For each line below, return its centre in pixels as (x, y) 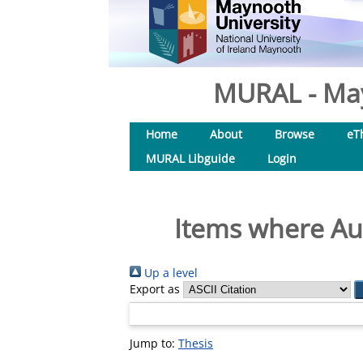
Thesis (196, 343)
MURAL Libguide (190, 158)
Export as (155, 289)
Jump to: (154, 343)
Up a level (169, 273)
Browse (295, 134)
